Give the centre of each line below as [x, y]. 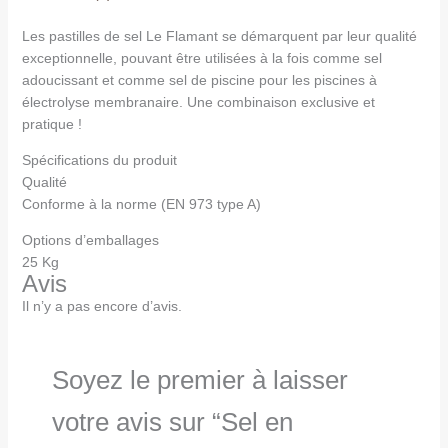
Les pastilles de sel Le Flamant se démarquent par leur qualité [219, 36]
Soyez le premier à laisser [199, 380]
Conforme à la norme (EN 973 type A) [141, 204]
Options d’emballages [90, 240]
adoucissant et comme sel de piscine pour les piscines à [199, 80]
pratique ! [51, 124]
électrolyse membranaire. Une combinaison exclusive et [198, 102]
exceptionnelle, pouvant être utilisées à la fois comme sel [201, 58]
